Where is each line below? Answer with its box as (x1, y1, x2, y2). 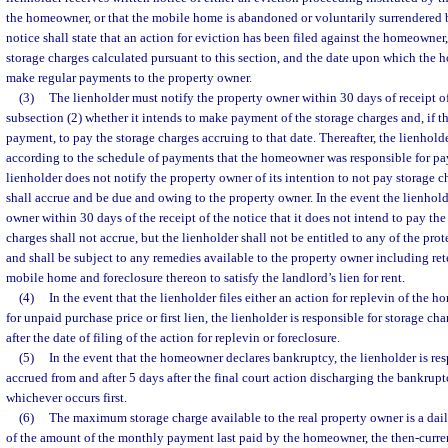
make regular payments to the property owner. (6, 70, 252, 85)
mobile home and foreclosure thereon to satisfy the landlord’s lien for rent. (6, 270, 405, 285)
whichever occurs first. (6, 390, 127, 405)
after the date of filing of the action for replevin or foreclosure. (6, 330, 340, 345)
